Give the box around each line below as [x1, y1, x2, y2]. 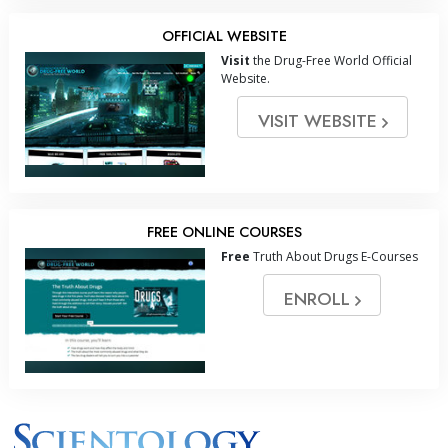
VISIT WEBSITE [257, 107, 382, 134]
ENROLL [284, 285, 355, 312]
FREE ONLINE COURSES [146, 221, 302, 242]
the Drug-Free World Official [250, 51, 412, 69]
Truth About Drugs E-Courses [250, 247, 418, 265]
